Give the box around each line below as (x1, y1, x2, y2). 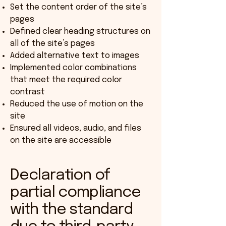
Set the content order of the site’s (10, 3, 147, 12)
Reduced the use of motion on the (10, 100, 143, 108)
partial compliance (10, 185, 141, 200)
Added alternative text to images (10, 51, 139, 60)
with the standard (10, 202, 133, 217)
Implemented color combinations (10, 64, 137, 72)
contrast (10, 88, 45, 96)
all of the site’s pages (10, 39, 95, 48)
